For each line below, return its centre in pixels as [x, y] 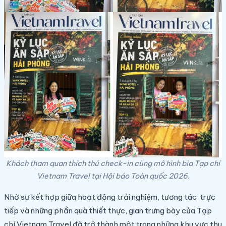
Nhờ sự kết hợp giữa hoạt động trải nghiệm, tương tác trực [110, 197]
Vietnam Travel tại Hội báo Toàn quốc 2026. [113, 176]
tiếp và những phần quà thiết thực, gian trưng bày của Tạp [108, 210]
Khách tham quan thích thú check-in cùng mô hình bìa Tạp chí [113, 163]
